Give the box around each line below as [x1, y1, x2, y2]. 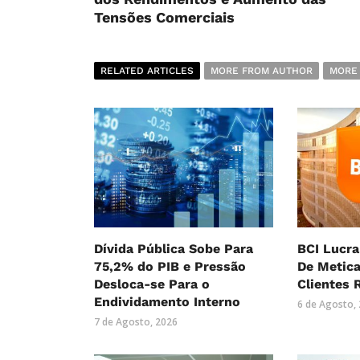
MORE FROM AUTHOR [211, 65, 313, 77]
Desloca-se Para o [94, 276, 210, 292]
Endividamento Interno [94, 294, 240, 310]
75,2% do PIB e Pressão [94, 259, 246, 275]
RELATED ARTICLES [100, 65, 194, 77]
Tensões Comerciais [94, 9, 235, 27]
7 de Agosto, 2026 [94, 315, 178, 329]
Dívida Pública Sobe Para [94, 241, 253, 257]
